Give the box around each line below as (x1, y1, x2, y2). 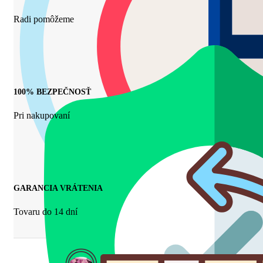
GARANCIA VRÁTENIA (14, 184, 103, 193)
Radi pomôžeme (14, 14, 74, 24)
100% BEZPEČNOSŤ (14, 87, 91, 97)
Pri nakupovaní (14, 110, 70, 120)
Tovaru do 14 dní (14, 207, 77, 217)
